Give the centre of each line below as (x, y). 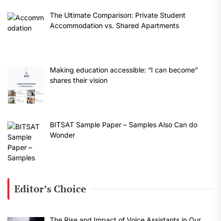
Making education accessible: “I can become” (124, 70)
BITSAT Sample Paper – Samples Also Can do (123, 124)
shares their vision (78, 80)
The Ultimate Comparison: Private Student (117, 15)
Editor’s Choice (50, 189)
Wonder (62, 135)
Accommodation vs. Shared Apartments (114, 26)
